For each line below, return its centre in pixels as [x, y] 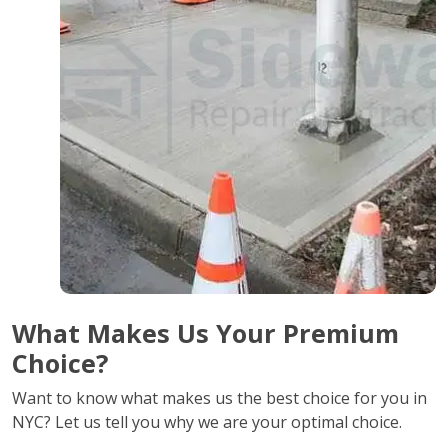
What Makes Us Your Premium [205, 333]
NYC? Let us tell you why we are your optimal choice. [207, 422]
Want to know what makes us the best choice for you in [219, 398]
